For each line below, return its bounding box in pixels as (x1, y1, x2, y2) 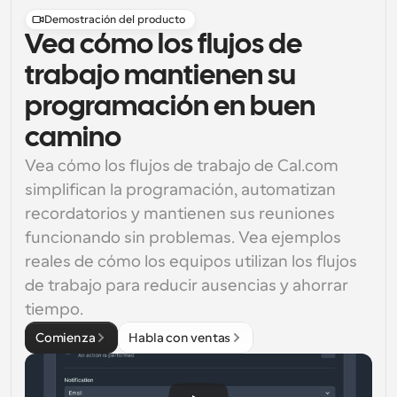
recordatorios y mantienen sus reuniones (25, 205, 335, 222)
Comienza (35, 331, 96, 345)
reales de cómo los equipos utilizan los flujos (25, 253, 357, 270)
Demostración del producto (44, 13, 185, 26)
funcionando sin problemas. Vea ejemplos (25, 229, 341, 246)
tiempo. (25, 300, 83, 318)
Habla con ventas (128, 331, 231, 345)
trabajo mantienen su (25, 64, 296, 90)
